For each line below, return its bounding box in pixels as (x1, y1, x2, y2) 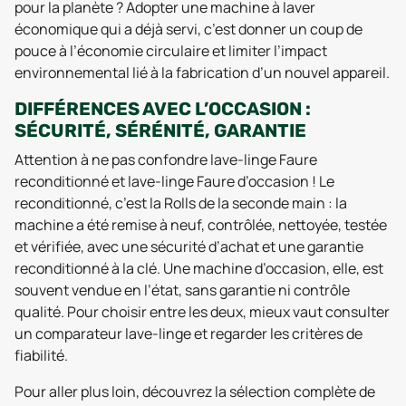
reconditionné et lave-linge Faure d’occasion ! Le (14, 171, 334, 191)
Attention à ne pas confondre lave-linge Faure (14, 150, 317, 169)
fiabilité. (14, 345, 68, 365)
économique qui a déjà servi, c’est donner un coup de (14, 19, 362, 39)
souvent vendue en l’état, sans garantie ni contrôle (14, 280, 350, 300)
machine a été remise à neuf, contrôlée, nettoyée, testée (14, 215, 387, 235)
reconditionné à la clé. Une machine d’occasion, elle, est (14, 258, 383, 278)
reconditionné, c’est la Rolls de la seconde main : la (14, 193, 347, 213)
